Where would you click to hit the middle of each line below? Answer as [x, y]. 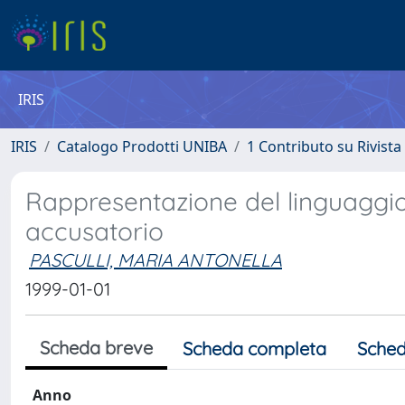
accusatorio [94, 231]
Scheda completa [254, 348]
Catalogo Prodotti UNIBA [142, 146]
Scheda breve [96, 348]
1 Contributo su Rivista [324, 146]
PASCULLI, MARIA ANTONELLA [155, 260]
